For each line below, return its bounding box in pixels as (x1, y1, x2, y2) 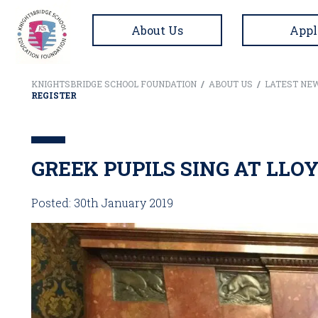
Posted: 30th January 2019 (31, 195, 173, 210)
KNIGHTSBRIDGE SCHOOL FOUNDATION (31, 78, 197, 89)
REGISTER (31, 89, 77, 101)
